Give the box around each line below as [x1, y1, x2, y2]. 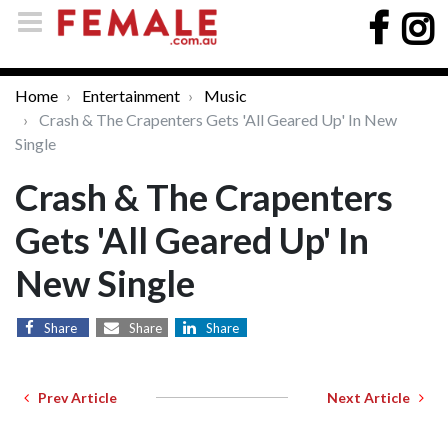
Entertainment [82, 86, 180, 105]
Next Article [327, 389, 419, 406]
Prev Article [29, 389, 117, 406]
